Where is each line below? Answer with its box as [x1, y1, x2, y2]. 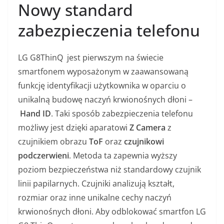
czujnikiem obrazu [18, 136, 89, 147]
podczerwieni [18, 150, 69, 161]
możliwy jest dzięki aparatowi [18, 122, 129, 133]
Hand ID [20, 108, 51, 119]
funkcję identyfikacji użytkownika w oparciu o [18, 80, 186, 91]
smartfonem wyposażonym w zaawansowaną [18, 66, 188, 77]
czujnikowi [124, 136, 164, 147]
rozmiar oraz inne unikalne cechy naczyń [18, 192, 171, 203]
